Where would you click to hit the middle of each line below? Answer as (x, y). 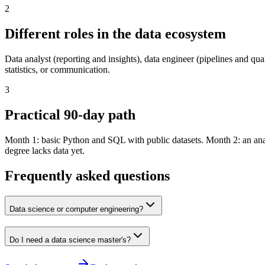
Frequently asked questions (87, 175)
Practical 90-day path (70, 115)
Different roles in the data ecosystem (115, 34)
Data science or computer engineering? (76, 209)
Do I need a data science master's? (70, 240)
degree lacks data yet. (45, 150)
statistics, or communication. (57, 70)
